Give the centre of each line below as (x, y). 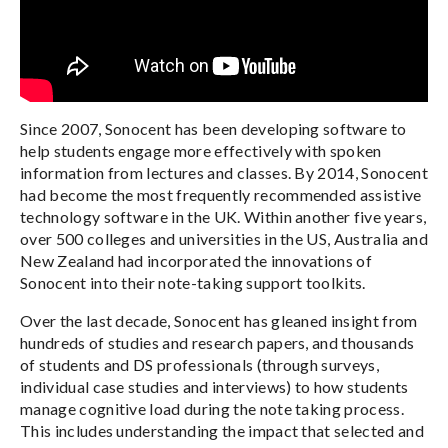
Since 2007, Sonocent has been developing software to (213, 128)
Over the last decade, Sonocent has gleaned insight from (219, 320)
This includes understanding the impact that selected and (222, 430)
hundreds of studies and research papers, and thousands (217, 342)
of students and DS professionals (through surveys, (200, 364)
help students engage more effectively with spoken (201, 150)
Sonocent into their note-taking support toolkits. (193, 282)
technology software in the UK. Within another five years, (223, 216)
